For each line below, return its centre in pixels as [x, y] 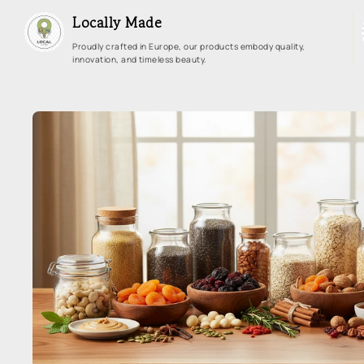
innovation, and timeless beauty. [140, 60]
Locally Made [117, 23]
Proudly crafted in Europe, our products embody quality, [189, 47]
